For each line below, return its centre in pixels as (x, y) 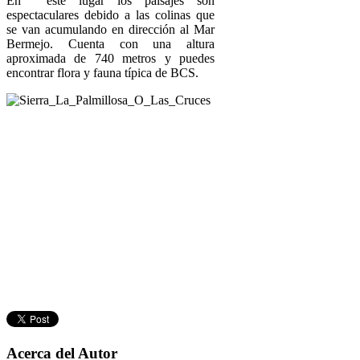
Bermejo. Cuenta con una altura (111, 43)
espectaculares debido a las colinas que (111, 14)
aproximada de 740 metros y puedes (111, 58)
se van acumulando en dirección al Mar (111, 29)
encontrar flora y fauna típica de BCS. (102, 72)
